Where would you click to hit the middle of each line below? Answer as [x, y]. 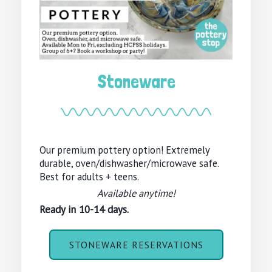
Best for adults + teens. [89, 177]
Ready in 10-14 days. [84, 210]
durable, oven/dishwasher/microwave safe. [129, 164]
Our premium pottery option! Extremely [124, 150]
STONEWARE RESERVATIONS [136, 244]
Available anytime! [136, 193]
